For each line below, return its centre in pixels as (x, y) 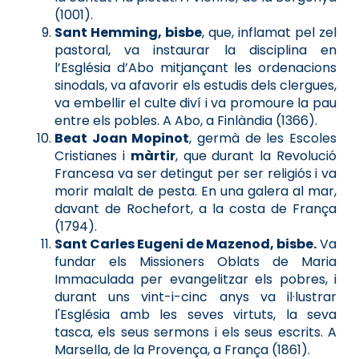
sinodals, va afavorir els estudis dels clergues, (196, 85)
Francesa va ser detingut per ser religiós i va (196, 173)
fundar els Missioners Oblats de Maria (196, 261)
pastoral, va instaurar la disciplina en (196, 50)
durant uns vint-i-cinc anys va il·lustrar (196, 296)
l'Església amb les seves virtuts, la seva (196, 314)
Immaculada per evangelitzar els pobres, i (196, 279)
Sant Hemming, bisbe (128, 32)
